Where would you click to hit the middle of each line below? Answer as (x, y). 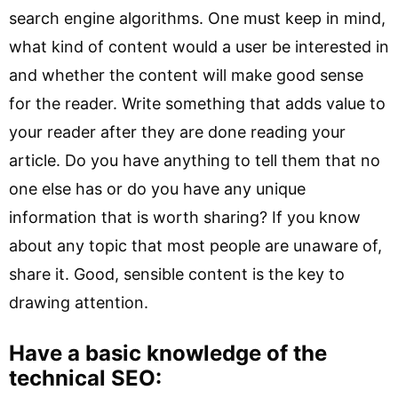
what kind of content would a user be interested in (199, 47)
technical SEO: (85, 378)
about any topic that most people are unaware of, (195, 246)
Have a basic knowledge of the (168, 353)
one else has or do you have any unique (157, 189)
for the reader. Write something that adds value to (197, 103)
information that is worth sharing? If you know (185, 217)
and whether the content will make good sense (186, 75)
